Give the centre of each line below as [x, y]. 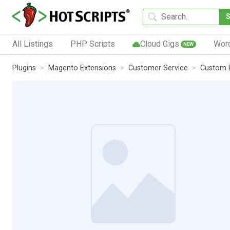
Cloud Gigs [159, 44]
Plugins [24, 68]
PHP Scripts [92, 44]
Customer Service [158, 68]
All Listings [33, 44]
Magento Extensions [82, 68]
